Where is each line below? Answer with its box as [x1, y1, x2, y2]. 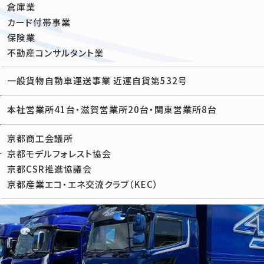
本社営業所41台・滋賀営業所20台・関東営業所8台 [7, 103, 217, 115]
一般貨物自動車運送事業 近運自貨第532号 [7, 74, 187, 87]
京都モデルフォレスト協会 [7, 147, 111, 160]
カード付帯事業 [7, 16, 71, 28]
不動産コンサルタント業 [7, 47, 104, 59]
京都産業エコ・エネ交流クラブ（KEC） [7, 178, 159, 190]
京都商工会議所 [7, 132, 73, 144]
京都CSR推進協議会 [7, 163, 92, 175]
